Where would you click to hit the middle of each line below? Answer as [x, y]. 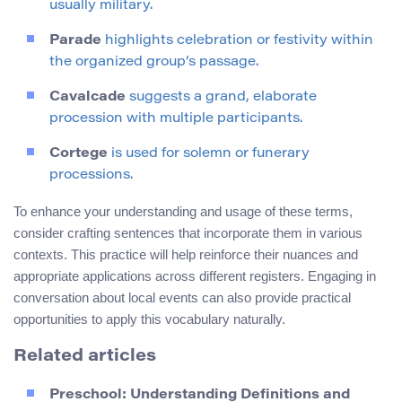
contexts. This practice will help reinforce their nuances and [186, 254]
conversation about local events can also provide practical [182, 297]
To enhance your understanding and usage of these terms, [183, 211]
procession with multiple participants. [176, 118]
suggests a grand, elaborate [221, 97]
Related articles [85, 357]
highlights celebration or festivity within [237, 40]
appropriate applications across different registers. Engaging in [195, 275]
